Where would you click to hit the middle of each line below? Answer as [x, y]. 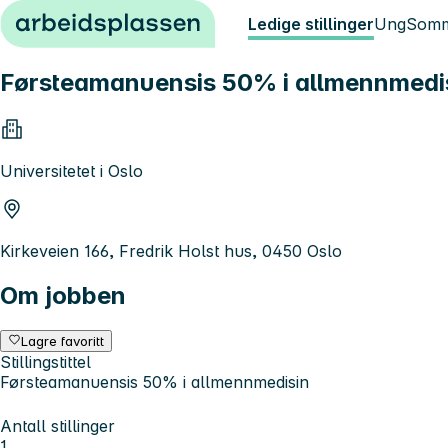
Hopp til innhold [69, 18]
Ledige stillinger [311, 24]
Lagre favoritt [63, 340]
